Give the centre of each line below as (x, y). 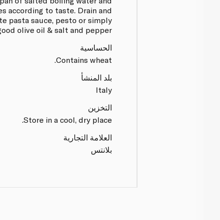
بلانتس (102, 149)
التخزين (100, 107)
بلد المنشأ (97, 77)
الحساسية (96, 47)
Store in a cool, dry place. (68, 119)
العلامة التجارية (88, 137)
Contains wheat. (84, 59)
